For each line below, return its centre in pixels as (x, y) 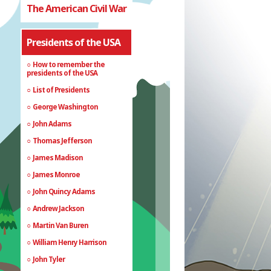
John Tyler (49, 259)
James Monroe (57, 174)
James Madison (58, 157)
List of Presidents (61, 90)
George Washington (66, 106)
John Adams (52, 123)
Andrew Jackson (59, 208)
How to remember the (69, 64)
